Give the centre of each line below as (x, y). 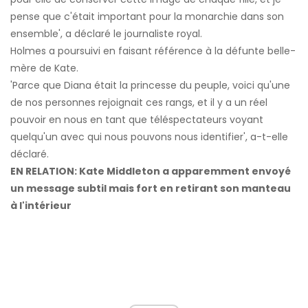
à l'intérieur (41, 206)
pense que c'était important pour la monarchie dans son (147, 17)
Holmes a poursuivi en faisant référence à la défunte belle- (153, 51)
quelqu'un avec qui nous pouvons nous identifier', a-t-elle (149, 137)
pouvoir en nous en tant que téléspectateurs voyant (137, 120)
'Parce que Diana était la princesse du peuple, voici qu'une (150, 86)
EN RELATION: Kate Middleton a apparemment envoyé (151, 172)
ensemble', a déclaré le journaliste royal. (106, 34)
